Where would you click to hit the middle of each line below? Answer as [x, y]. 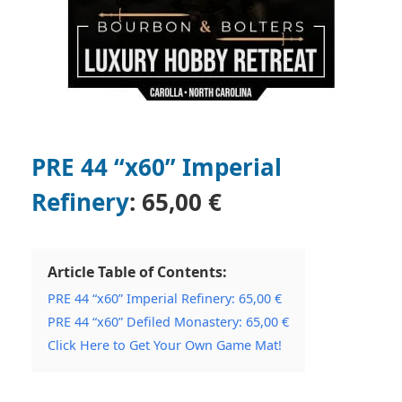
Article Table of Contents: [137, 272]
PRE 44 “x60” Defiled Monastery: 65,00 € [168, 322]
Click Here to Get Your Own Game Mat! [165, 345]
